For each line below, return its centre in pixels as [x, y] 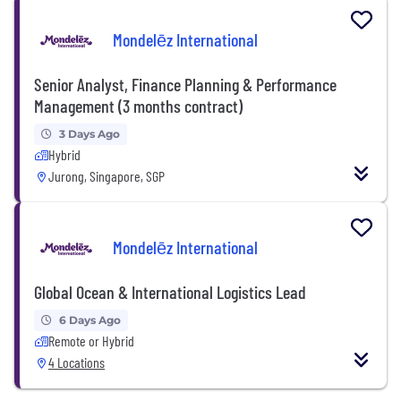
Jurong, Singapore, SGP [107, 175]
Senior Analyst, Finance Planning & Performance [185, 84]
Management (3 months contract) [138, 105]
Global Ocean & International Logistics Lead [170, 291]
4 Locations [77, 362]
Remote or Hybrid [91, 340]
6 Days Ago [90, 320]
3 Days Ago [90, 133]
